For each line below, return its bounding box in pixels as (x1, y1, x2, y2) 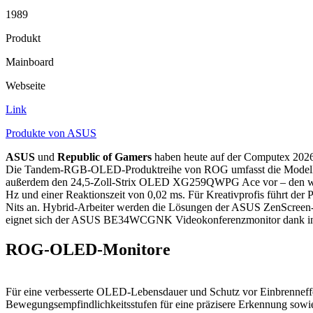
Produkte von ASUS (6, 127, 96, 139)
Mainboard (6, 56, 54, 68)
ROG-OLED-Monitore (6, 240, 170, 259)
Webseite (6, 80, 45, 92)
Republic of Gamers (57, 151, 152, 163)
